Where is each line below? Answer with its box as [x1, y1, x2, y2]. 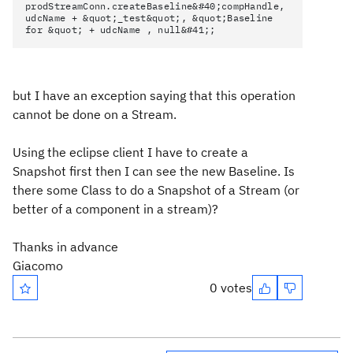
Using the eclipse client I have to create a [13, 144, 248, 160]
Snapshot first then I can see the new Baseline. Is [13, 163, 295, 179]
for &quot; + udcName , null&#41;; [25, 24, 216, 35]
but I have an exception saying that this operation [13, 87, 295, 103]
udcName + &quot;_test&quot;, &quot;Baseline [25, 12, 273, 24]
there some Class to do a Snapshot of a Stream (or [13, 182, 299, 198]
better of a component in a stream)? [13, 201, 218, 217]
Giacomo [13, 258, 63, 273]
